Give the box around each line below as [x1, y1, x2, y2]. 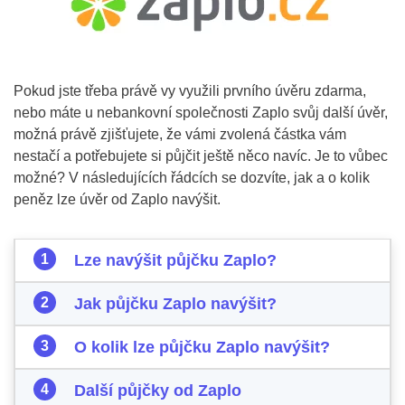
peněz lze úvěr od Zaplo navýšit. [14, 192, 221, 207]
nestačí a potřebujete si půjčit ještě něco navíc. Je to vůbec [14, 148, 388, 164]
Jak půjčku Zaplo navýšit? [74, 295, 277, 313]
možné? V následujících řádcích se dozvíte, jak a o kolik [14, 170, 370, 185]
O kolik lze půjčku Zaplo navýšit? [74, 338, 330, 356]
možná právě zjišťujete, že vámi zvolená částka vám [14, 127, 346, 142]
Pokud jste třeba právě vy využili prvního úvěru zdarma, [14, 83, 366, 99]
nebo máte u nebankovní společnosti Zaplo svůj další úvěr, [14, 105, 388, 120]
